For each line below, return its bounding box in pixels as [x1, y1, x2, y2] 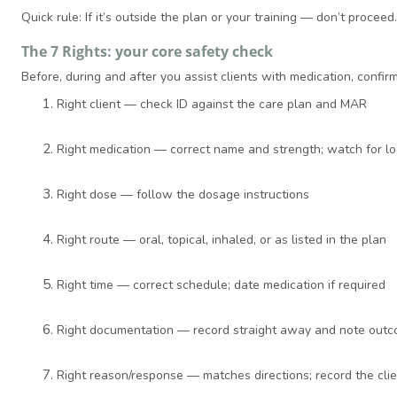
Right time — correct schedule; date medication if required [57, 276, 385, 294]
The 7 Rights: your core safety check [21, 42, 273, 62]
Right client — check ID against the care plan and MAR [57, 96, 367, 113]
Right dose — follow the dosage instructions [57, 186, 309, 204]
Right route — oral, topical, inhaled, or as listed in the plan [57, 231, 386, 249]
